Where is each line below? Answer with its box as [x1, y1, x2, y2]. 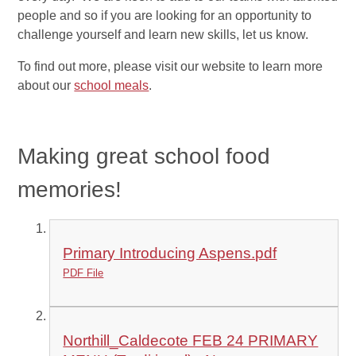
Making [17, 144, 97, 169]
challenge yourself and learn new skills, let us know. [17, 28, 309, 42]
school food [148, 144, 271, 169]
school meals [74, 79, 149, 93]
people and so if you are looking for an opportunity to [17, 9, 312, 23]
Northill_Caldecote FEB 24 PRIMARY [63, 331, 319, 349]
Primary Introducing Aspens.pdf [63, 245, 277, 262]
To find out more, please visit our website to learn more [17, 60, 323, 74]
